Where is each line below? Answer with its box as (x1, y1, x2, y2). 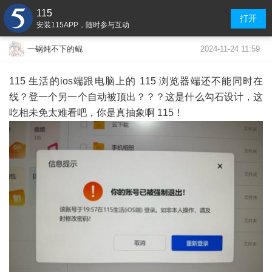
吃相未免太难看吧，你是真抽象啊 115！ (9, 107, 183, 118)
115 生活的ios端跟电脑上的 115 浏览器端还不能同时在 (9, 76, 263, 86)
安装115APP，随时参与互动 (36, 21, 129, 29)
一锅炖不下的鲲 (27, 44, 83, 53)
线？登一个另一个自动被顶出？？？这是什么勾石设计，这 (9, 92, 263, 102)
